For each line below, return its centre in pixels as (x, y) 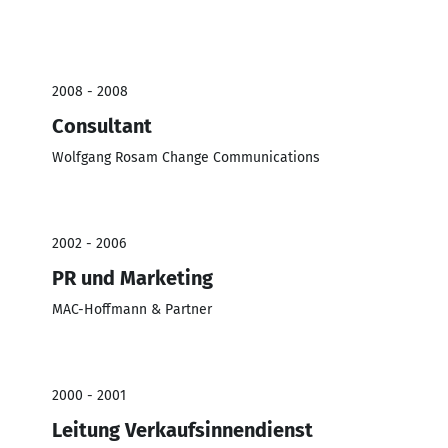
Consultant (102, 125)
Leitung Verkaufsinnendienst (182, 429)
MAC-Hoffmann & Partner (132, 309)
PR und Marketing (132, 277)
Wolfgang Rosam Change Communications (186, 157)
